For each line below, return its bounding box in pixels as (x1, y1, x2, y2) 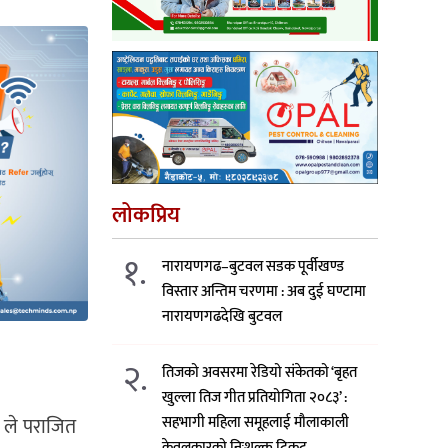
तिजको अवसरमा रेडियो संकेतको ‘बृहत (162, 359, 358, 385)
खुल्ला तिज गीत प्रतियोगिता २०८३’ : (162, 384, 348, 410)
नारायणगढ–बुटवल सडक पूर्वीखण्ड (162, 253, 345, 279)
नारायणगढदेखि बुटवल (162, 303, 283, 329)
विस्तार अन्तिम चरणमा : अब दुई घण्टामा (162, 278, 367, 304)
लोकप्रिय (111, 196, 180, 234)
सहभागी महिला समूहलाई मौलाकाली (162, 409, 350, 435)
